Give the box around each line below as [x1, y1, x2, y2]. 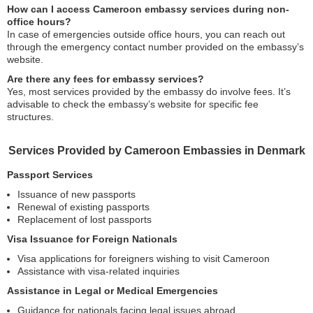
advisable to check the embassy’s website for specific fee [7, 98, 259, 110]
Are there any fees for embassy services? [7, 73, 204, 85]
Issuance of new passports [17, 188, 136, 200]
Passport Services [7, 168, 93, 180]
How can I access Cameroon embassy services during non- [7, 3, 289, 15]
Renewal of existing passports [17, 201, 150, 212]
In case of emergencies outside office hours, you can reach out [7, 28, 285, 40]
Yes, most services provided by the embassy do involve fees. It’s [7, 85, 291, 97]
